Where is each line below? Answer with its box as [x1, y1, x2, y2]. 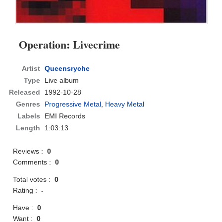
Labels [17, 112, 41, 120]
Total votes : [13, 175, 55, 184]
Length [16, 124, 41, 132]
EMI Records [45, 112, 86, 120]
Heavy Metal [105, 100, 145, 109]
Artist [22, 64, 41, 73]
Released [9, 88, 41, 97]
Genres [16, 100, 41, 109]
